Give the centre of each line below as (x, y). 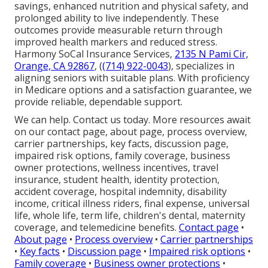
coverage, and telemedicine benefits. (97, 228)
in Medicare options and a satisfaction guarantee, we (133, 90)
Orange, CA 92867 (54, 66)
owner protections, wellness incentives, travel (116, 168)
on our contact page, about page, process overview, (131, 132)
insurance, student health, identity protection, (117, 180)
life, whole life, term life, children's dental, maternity (130, 216)
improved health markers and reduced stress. (116, 42)
